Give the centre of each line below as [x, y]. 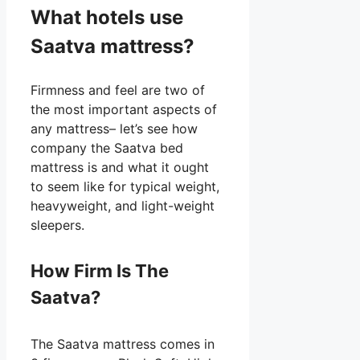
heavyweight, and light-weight [123, 205]
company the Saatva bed [107, 147]
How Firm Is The [100, 271]
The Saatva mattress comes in [123, 344]
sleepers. [57, 225]
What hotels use [107, 17]
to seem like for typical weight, [125, 186]
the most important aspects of [124, 109]
